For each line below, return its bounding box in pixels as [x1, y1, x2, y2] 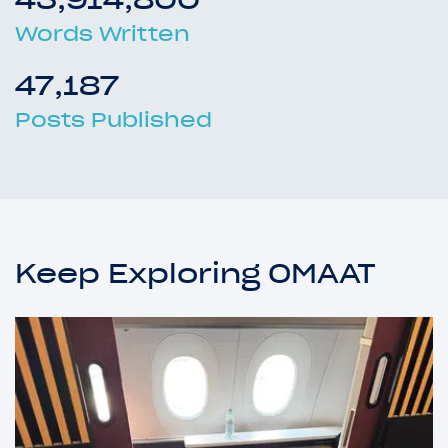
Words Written [15, 20, 190, 47]
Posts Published [15, 106, 212, 133]
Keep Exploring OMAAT [15, 255, 376, 290]
